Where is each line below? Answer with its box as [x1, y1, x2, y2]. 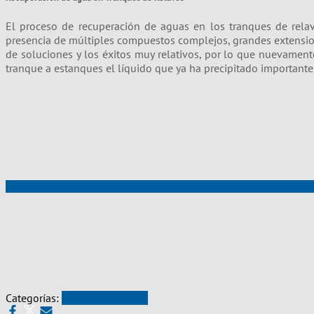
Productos [62, 291, 109, 306]
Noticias [109, 291, 148, 306]
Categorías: [6, 291, 62, 306]
